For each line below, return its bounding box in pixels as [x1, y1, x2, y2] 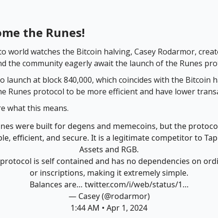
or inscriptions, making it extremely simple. [30, 167, 188, 179]
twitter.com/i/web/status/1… [84, 179, 189, 190]
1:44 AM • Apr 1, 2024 [71, 202, 147, 214]
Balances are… [29, 179, 85, 190]
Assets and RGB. [79, 144, 139, 155]
